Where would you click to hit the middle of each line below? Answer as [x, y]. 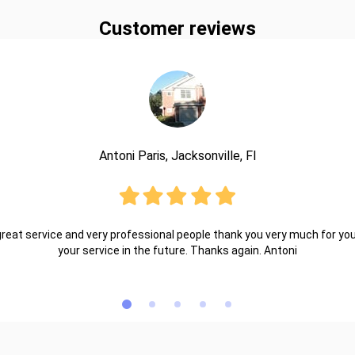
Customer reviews [177, 29]
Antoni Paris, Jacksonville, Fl [177, 156]
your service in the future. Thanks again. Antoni [177, 250]
